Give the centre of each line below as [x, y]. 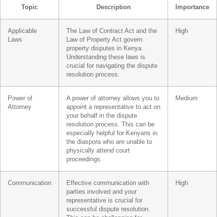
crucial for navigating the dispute [112, 66]
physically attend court [98, 150]
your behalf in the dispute [102, 116]
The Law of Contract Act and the [112, 31]
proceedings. [84, 159]
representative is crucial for [104, 200]
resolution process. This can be [110, 124]
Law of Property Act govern [104, 39]
